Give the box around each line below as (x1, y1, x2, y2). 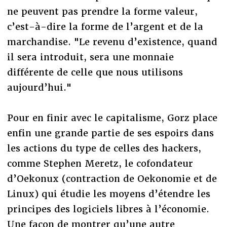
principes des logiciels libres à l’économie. (7, 203, 209, 215)
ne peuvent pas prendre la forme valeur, (7, 5, 198, 17)
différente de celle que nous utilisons (7, 66, 183, 78)
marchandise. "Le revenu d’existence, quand (7, 35, 217, 48)
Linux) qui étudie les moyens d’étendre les (7, 187, 210, 200)
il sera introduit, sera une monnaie (7, 51, 174, 63)
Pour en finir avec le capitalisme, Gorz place (7, 111, 217, 124)
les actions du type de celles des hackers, (7, 142, 201, 154)
